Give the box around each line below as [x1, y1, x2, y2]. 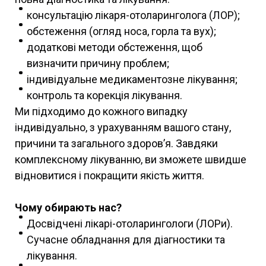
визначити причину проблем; [27, 56, 169, 69]
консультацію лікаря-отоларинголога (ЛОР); [27, 8, 240, 21]
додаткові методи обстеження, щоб [27, 40, 202, 53]
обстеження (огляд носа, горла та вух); [27, 24, 216, 37]
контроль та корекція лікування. [27, 88, 182, 102]
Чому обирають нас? [15, 201, 122, 214]
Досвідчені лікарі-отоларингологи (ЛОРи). [27, 217, 233, 230]
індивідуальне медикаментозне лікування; [27, 72, 237, 85]
